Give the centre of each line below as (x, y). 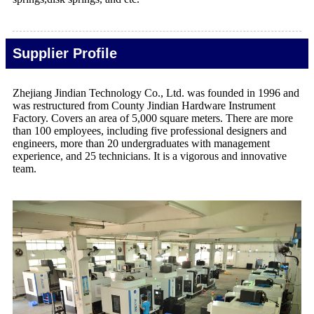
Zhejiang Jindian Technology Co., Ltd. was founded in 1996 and (156, 93)
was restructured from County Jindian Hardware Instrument (144, 106)
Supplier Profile (65, 54)
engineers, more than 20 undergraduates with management (141, 144)
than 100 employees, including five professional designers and (150, 131)
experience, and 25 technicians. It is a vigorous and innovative (150, 156)
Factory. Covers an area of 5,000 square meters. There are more (153, 118)
